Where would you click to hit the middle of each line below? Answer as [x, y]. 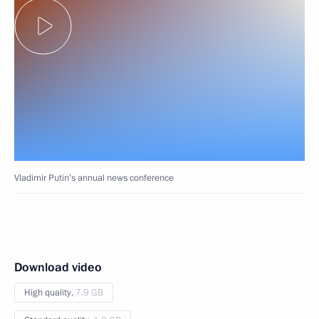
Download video [58, 267]
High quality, [50, 292]
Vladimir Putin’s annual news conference [94, 178]
